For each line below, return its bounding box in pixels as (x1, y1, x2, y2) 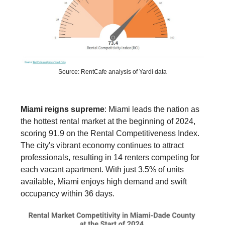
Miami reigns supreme (21, 105, 104, 114)
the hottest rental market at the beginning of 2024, (21, 117, 195, 126)
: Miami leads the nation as (104, 105, 199, 114)
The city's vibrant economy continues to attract (21, 141, 184, 150)
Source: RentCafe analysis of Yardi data (58, 68, 167, 76)
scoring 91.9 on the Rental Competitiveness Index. (21, 129, 199, 138)
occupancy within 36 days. (21, 189, 115, 198)
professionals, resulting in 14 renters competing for (21, 153, 199, 162)
